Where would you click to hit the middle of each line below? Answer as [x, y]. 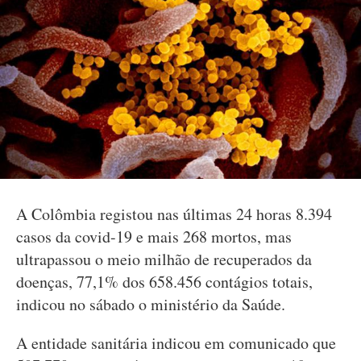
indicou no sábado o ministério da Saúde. [151, 304]
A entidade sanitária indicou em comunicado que [176, 343]
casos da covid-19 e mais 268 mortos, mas [154, 237]
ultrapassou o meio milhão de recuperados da [164, 259]
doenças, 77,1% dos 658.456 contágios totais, [164, 282]
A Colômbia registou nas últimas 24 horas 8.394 [174, 214]
